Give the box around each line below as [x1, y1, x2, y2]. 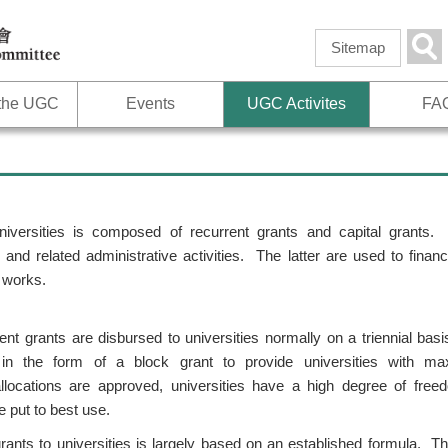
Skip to [155, 5, 199, 21]
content [155, 53, 203, 69]
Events [126, 95, 176, 112]
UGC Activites [246, 95, 346, 112]
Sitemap [331, 39, 385, 56]
